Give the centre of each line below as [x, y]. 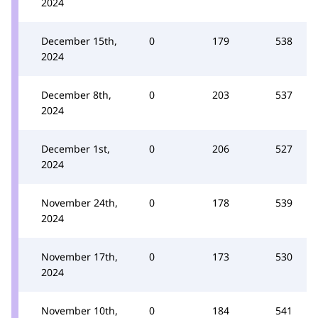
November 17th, [79, 256]
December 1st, [76, 148]
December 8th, [76, 94]
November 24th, [79, 202]
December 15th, [79, 40]
